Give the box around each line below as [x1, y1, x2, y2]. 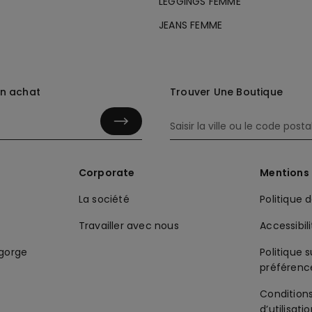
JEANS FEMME [159, 17, 223, 32]
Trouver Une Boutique [170, 84, 283, 99]
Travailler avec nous [78, 218, 179, 233]
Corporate [78, 165, 135, 180]
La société [78, 192, 130, 206]
